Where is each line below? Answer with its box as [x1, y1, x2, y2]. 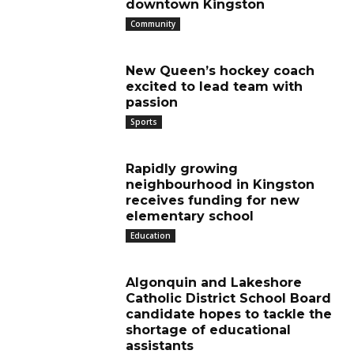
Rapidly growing [126, 161, 238, 176]
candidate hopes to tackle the [126, 307, 332, 322]
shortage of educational [126, 322, 291, 337]
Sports [130, 116, 157, 127]
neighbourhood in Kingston [126, 177, 314, 192]
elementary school [126, 209, 254, 224]
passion [126, 95, 178, 110]
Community [130, 18, 175, 29]
